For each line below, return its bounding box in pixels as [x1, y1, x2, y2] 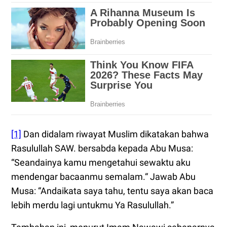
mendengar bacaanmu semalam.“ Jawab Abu [11, 171, 196, 182]
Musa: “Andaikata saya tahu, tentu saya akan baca [11, 185, 213, 197]
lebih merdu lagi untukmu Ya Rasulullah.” [11, 200, 174, 211]
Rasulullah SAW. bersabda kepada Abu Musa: [11, 143, 193, 154]
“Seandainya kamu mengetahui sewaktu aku [11, 157, 191, 168]
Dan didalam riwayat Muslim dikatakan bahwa [21, 129, 209, 140]
